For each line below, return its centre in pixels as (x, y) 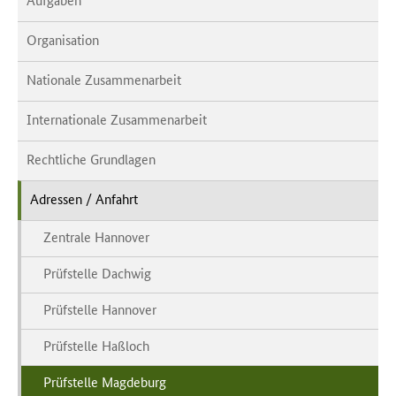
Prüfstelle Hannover (100, 308)
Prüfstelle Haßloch (96, 345)
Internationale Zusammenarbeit (117, 118)
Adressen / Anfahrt (84, 198)
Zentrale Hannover (96, 236)
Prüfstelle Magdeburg (105, 381)
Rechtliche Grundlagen (91, 158)
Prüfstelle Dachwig (97, 272)
